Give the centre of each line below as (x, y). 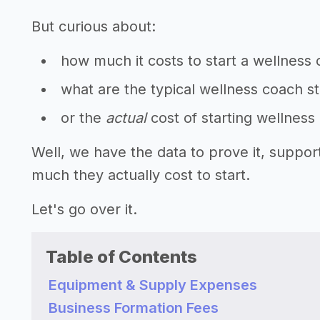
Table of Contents (121, 257)
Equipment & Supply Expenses (153, 285)
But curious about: (94, 26)
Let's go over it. (84, 209)
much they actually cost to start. (141, 175)
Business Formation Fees (134, 308)
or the (83, 118)
